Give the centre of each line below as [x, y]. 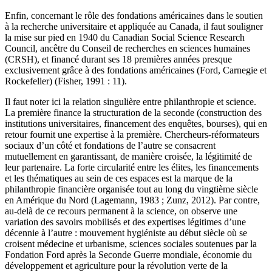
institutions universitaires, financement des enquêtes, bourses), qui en [136, 124]
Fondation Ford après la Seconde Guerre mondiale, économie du [128, 255]
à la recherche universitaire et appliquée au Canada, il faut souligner [134, 27]
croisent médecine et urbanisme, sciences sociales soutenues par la [131, 244]
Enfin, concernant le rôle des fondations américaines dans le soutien [134, 16]
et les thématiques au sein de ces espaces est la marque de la [119, 178]
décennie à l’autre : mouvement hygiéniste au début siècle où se [126, 233]
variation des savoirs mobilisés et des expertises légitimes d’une [125, 222]
